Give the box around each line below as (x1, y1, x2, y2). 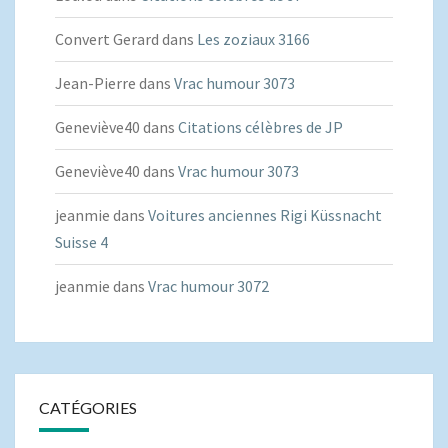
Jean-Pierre (55, 73, 136, 94)
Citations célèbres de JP (178, 117, 343, 138)
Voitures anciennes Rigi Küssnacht (148, 205, 382, 226)
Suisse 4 (55, 232, 108, 253)
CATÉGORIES (39, 398, 137, 418)
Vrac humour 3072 (148, 276, 269, 297)
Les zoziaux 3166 (197, 29, 310, 50)
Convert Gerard (55, 29, 159, 50)
